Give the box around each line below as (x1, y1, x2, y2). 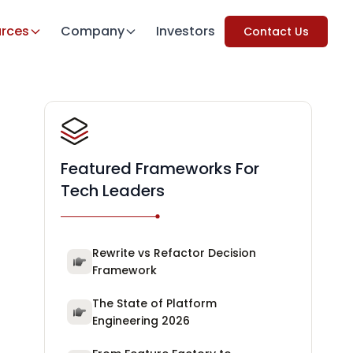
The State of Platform (92, 295, 217, 311)
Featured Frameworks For (61, 158, 259, 180)
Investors (156, 22, 215, 40)
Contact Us (243, 24, 309, 39)
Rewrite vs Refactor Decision (92, 245, 256, 261)
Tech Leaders (61, 180, 165, 202)
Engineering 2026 (92, 313, 190, 329)
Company (61, 22, 124, 40)
